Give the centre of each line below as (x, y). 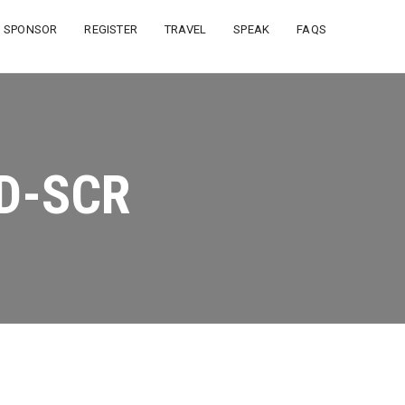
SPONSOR (30, 29)
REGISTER (111, 29)
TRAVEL (185, 29)
